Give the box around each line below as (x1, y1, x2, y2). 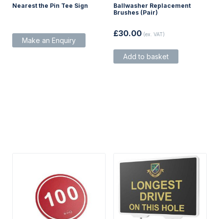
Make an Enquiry (22, 36, 76, 44)
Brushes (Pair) (113, 8, 158, 16)
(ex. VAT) (143, 31, 165, 37)
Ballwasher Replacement (113, 1, 191, 9)
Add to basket (123, 52, 169, 61)
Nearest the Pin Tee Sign (12, 1, 88, 9)
